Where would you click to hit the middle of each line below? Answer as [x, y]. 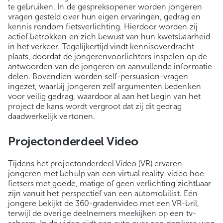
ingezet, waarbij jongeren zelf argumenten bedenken [105, 87]
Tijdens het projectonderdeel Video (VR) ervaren [95, 164]
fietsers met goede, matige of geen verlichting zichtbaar [110, 184]
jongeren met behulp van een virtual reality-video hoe [106, 174]
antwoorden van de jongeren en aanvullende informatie [110, 67]
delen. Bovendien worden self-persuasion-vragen [98, 77]
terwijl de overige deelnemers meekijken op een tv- [102, 214]
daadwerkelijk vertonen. [52, 116]
